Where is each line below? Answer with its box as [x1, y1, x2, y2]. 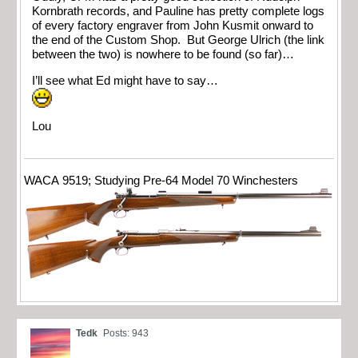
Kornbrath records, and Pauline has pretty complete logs [32, 5, 324, 18]
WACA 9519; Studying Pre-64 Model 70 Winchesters [24, 174, 298, 188]
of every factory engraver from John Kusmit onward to [32, 19, 313, 33]
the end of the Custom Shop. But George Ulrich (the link [32, 34, 324, 47]
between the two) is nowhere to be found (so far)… [32, 48, 294, 62]
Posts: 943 [103, 327, 149, 339]
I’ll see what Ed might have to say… [32, 74, 218, 87]
